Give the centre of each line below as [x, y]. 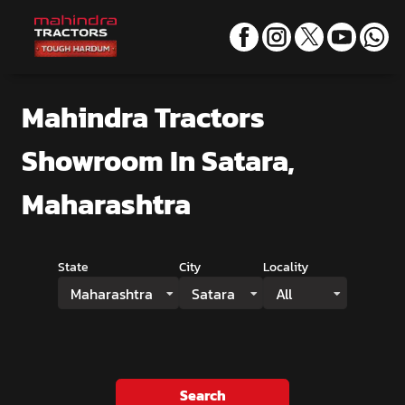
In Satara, [229, 161]
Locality [286, 267]
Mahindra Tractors [143, 118]
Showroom [93, 161]
